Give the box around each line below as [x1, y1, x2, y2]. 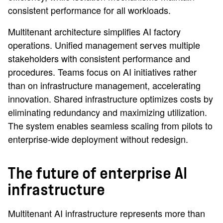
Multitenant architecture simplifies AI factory [8, 25, 181, 38]
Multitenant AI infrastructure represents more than [8, 207, 205, 220]
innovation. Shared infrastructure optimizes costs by [8, 92, 213, 105]
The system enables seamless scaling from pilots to [8, 119, 213, 132]
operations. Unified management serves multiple [8, 38, 200, 51]
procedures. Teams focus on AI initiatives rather [8, 65, 197, 78]
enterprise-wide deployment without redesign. [8, 132, 188, 145]
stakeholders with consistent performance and [8, 52, 190, 65]
